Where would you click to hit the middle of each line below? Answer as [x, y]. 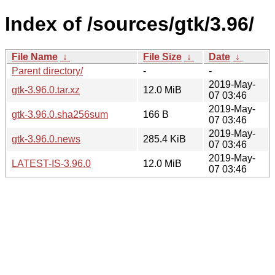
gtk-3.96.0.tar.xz [46, 90]
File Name [35, 56]
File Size [162, 56]
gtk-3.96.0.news [46, 139]
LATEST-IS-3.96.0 [51, 163]
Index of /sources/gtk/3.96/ [130, 24]
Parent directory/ [47, 71]
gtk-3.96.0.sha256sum [60, 114]
